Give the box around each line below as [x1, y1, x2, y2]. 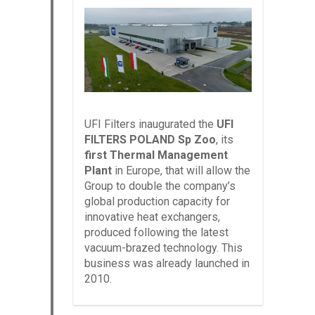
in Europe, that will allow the [112, 163, 250, 177]
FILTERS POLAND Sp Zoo [84, 132, 216, 146]
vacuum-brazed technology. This [84, 240, 243, 255]
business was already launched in [84, 256, 250, 270]
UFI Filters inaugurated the [84, 117, 217, 131]
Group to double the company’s [84, 179, 236, 193]
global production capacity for [84, 194, 230, 208]
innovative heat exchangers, [84, 210, 220, 224]
